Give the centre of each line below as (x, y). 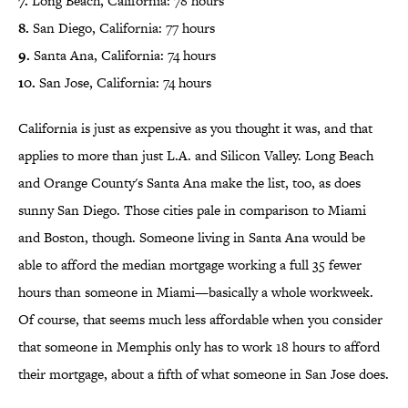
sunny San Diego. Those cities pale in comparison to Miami (192, 210)
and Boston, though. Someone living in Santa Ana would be (192, 238)
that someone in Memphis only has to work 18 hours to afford (199, 347)
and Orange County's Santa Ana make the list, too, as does (189, 183)
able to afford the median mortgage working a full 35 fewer (190, 265)
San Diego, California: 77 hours (122, 28)
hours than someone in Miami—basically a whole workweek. (196, 292)
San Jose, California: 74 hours (123, 83)
